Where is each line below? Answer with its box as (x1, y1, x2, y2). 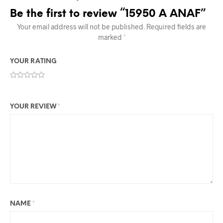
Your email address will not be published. (17, 22, 145, 31)
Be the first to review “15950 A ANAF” (10, 8, 206, 20)
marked (98, 33, 123, 42)
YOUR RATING (10, 58, 57, 65)
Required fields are (146, 22, 206, 31)
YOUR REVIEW (10, 104, 58, 111)
